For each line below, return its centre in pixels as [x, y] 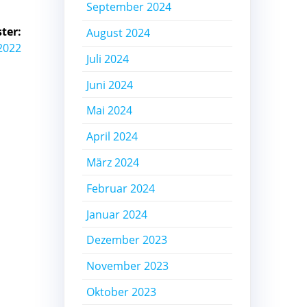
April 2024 [112, 137]
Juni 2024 [110, 85]
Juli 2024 [108, 59]
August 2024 [119, 33]
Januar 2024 [117, 214]
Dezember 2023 [127, 240]
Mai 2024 [110, 111]
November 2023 [128, 266]
